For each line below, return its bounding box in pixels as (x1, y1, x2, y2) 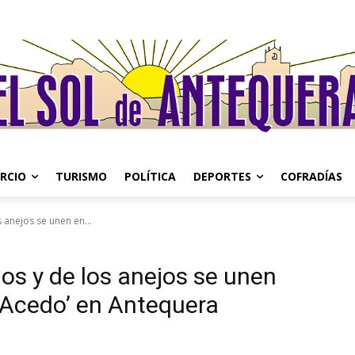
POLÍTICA (124, 169, 176, 184)
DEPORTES (193, 169, 251, 184)
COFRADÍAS (281, 169, 342, 184)
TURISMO (55, 169, 107, 184)
